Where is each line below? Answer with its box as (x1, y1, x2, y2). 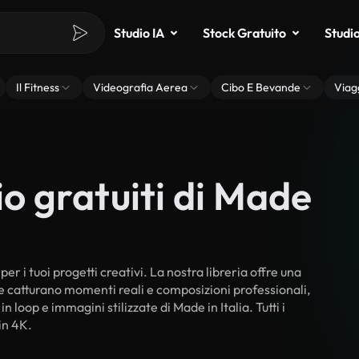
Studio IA (114, 25, 164, 41)
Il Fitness (16, 80, 59, 95)
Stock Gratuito (203, 25, 286, 41)
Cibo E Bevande (221, 80, 301, 95)
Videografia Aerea (93, 80, 188, 95)
